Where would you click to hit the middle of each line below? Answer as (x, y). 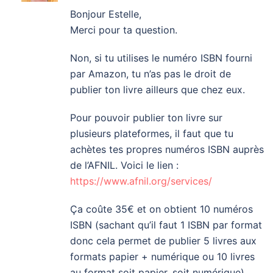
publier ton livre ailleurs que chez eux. (158, 90)
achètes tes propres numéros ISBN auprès (167, 150)
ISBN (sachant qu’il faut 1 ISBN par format (166, 225)
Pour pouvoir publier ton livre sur (146, 118)
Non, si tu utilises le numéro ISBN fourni (161, 58)
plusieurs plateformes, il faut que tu (152, 134)
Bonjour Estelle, (106, 14)
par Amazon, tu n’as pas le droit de (151, 74)
